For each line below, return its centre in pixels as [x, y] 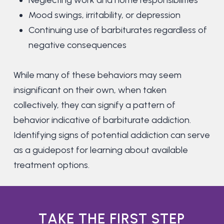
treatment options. [51, 165]
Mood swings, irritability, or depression [104, 15]
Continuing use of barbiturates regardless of [117, 30]
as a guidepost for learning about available [100, 150]
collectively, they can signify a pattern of [94, 105]
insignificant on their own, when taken [90, 90]
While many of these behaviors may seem [97, 75]
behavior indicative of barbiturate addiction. [102, 120]
